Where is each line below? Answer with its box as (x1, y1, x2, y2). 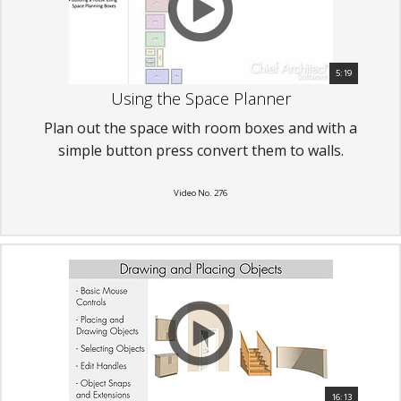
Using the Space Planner (110, 87, 291, 109)
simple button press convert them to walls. (57, 140, 344, 160)
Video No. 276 (174, 186, 227, 199)
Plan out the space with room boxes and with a (44, 117, 357, 138)
